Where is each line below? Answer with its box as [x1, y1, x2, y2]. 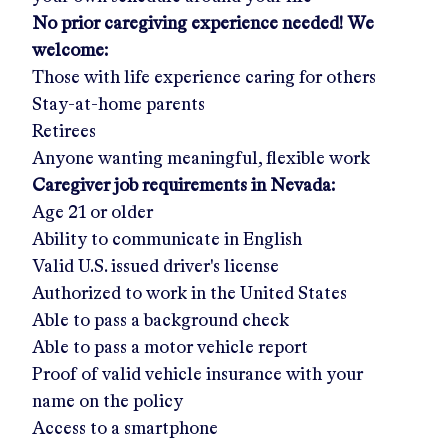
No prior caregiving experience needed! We [32, 15, 374, 33]
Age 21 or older [32, 204, 153, 222]
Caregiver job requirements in [32, 177, 266, 195]
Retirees [32, 123, 96, 141]
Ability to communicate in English [32, 231, 302, 249]
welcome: [32, 42, 108, 60]
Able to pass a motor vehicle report [32, 339, 308, 357]
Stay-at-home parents [32, 96, 205, 114]
